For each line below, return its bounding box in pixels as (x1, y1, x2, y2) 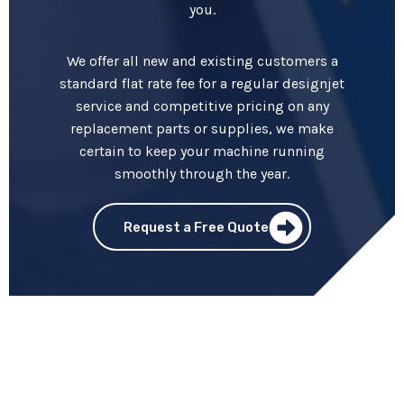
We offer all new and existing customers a (66, 51, 338, 69)
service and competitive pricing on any (75, 96, 329, 115)
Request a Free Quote (124, 219, 270, 236)
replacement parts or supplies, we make (70, 119, 334, 137)
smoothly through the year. (115, 164, 289, 182)
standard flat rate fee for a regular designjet (60, 74, 344, 92)
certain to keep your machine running (79, 142, 325, 160)
